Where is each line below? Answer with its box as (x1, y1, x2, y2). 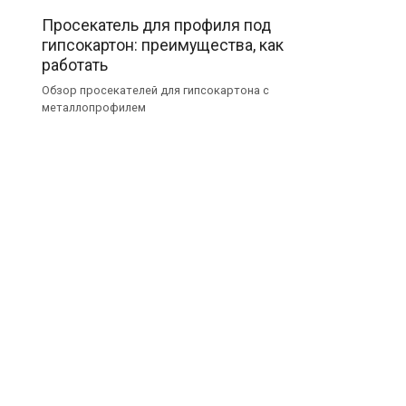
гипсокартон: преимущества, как (42, 36, 284, 55)
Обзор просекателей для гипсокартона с (42, 83, 269, 98)
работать (42, 56, 108, 75)
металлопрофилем (42, 101, 146, 115)
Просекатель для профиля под (42, 16, 271, 35)
